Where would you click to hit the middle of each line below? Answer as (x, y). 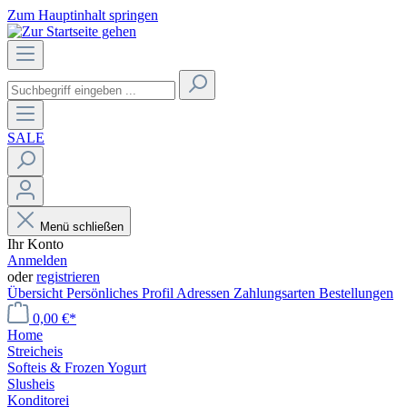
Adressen (205, 293)
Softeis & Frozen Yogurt (77, 367)
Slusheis (31, 384)
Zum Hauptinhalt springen (83, 15)
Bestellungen (356, 293)
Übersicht (37, 293)
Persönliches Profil (121, 293)
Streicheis (35, 351)
